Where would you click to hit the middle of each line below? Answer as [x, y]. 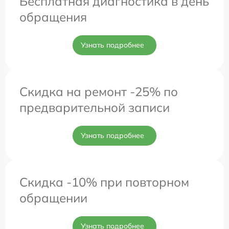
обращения [53, 17]
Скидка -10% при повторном [104, 182]
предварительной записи [95, 107]
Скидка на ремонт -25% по [99, 91]
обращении [53, 198]
